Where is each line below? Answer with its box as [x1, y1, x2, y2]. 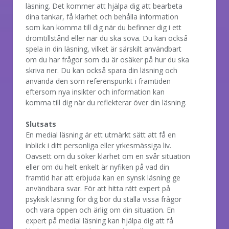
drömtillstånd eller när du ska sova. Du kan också [26, 33, 188, 43]
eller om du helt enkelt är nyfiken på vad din [26, 162, 169, 172]
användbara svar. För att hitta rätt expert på [26, 183, 170, 193]
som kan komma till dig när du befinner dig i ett [26, 22, 181, 32]
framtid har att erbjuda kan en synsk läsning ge [26, 172, 180, 182]
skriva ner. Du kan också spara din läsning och [26, 65, 177, 75]
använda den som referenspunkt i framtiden [26, 76, 171, 86]
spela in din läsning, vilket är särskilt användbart [26, 43, 181, 54]
